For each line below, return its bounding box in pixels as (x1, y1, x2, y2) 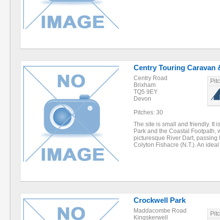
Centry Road (134, 75, 167, 82)
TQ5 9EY (134, 88, 158, 95)
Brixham (134, 82, 156, 88)
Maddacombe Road (134, 207, 187, 214)
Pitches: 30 (134, 109, 163, 116)
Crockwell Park (134, 196, 186, 204)
